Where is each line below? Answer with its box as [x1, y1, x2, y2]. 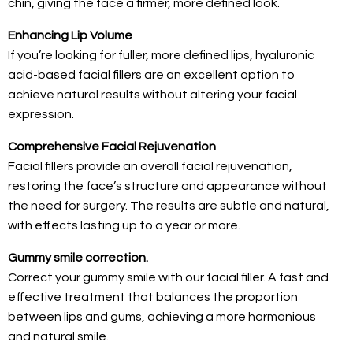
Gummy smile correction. [8, 251, 148, 264]
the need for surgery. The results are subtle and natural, [8, 199, 329, 212]
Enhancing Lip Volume [8, 28, 132, 42]
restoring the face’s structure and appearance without [8, 179, 327, 192]
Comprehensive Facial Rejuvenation [8, 139, 216, 153]
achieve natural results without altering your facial [8, 87, 297, 101]
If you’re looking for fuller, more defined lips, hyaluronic [8, 48, 314, 61]
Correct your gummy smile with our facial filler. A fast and [8, 270, 329, 284]
